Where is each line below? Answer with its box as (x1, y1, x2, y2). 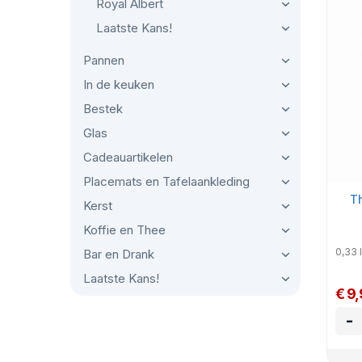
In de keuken (83, 77, 154, 92)
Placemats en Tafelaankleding (83, 174, 250, 189)
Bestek (83, 101, 123, 116)
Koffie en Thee (83, 222, 166, 238)
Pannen (83, 53, 124, 68)
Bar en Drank (83, 246, 154, 262)
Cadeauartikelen (83, 149, 173, 165)
